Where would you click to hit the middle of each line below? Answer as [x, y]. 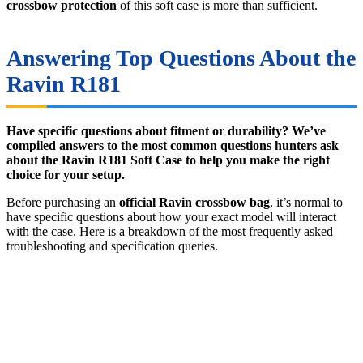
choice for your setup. [66, 175]
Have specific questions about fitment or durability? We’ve [166, 131]
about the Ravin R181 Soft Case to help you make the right [168, 160]
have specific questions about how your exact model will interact [171, 217]
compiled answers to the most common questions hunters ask [173, 146]
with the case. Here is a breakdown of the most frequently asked [170, 232]
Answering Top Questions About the [181, 58]
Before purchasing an [63, 203]
